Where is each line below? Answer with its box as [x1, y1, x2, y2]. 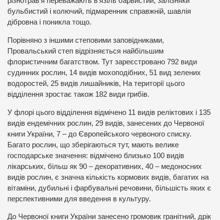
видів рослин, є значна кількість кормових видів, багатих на [7, 173, 209, 181]
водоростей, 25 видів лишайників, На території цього [7, 80, 185, 88]
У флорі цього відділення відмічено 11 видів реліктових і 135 [7, 108, 211, 116]
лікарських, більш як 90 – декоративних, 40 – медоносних [7, 162, 202, 170]
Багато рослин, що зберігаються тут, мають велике [7, 140, 179, 149]
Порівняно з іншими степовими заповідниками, [7, 36, 164, 45]
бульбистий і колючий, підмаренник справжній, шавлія [7, 7, 191, 16]
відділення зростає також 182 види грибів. [7, 90, 149, 99]
